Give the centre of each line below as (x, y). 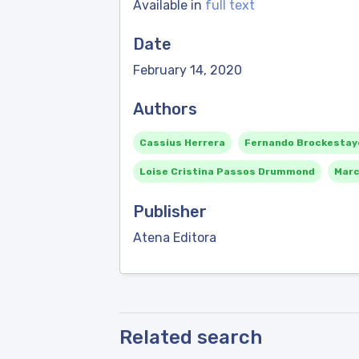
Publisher (170, 212)
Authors (165, 109)
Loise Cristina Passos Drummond (227, 171)
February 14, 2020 (188, 70)
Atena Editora (175, 238)
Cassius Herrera (182, 143)
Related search (191, 337)
